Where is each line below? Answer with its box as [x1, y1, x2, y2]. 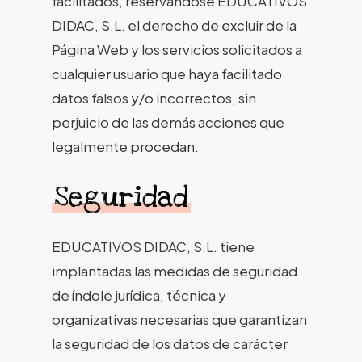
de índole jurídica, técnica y [52, 285, 226, 304]
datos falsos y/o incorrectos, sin [52, 89, 256, 107]
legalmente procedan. [52, 137, 199, 155]
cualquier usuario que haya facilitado [52, 65, 282, 82]
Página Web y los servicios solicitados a [52, 40, 302, 58]
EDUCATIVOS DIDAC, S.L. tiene [52, 237, 255, 255]
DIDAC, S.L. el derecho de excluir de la [52, 16, 297, 34]
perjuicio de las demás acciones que [52, 113, 284, 131]
